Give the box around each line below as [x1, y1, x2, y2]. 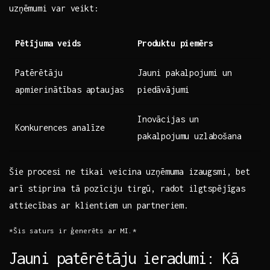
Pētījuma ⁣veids [15, 38, 81, 49]
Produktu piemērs [137, 38, 213, 49]
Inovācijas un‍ [137, 114, 199, 125]
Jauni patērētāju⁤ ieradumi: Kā [9, 249, 239, 268]
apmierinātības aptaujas [15, 84, 124, 95]
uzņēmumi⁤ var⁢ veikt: [9, 3, 99, 14]
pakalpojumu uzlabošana [137, 131, 242, 142]
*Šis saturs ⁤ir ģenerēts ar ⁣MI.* [9, 227, 137, 235]
